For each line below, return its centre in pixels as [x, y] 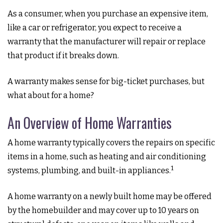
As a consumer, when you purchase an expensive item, [108, 14]
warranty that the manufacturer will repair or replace [107, 42]
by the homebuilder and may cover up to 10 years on [103, 210]
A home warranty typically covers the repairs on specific [111, 143]
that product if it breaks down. [63, 56]
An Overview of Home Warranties [90, 123]
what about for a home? [51, 95]
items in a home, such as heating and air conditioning [107, 157]
